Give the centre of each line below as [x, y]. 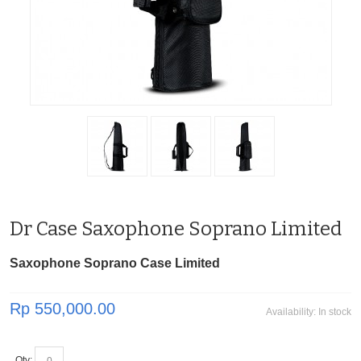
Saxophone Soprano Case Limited [115, 263]
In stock [335, 312]
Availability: [292, 312]
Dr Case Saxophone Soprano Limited [176, 229]
